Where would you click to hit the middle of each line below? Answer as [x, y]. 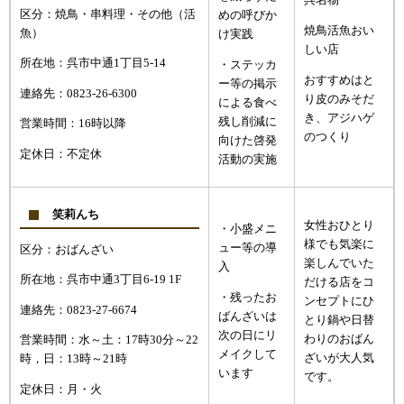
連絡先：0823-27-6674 [79, 310]
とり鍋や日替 [340, 320]
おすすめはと [340, 80]
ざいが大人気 [340, 358]
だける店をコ [340, 282]
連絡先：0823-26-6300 [79, 93]
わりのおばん [340, 339]
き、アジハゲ [340, 118]
